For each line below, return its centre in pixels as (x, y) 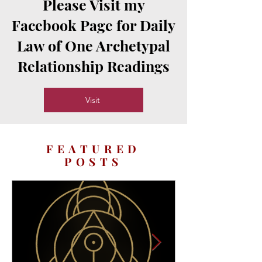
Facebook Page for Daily (94, 25)
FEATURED (94, 149)
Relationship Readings (94, 66)
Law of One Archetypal (94, 45)
